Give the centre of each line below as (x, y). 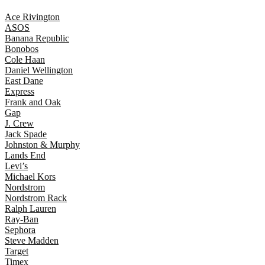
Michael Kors (30, 177)
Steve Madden (32, 241)
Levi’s (16, 166)
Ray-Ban (22, 219)
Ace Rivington (32, 17)
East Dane (24, 81)
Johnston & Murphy (42, 145)
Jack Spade (26, 134)
